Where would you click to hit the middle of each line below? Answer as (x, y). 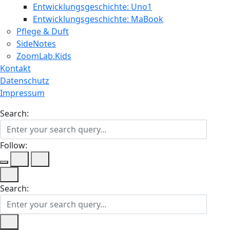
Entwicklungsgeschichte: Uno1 (92, 7)
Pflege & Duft (43, 31)
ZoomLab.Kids (44, 56)
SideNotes (36, 44)
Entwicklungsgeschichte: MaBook (98, 19)
